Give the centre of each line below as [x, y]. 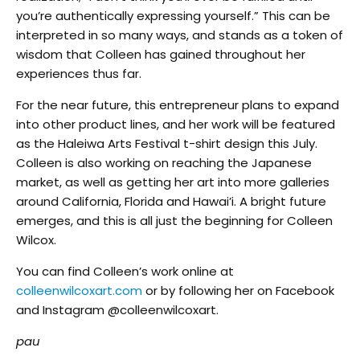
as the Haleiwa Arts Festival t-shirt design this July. [167, 143]
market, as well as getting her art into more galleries [173, 182]
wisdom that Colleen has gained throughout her [161, 54]
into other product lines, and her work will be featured [176, 124]
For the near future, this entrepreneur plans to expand [178, 104]
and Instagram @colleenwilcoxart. [117, 309]
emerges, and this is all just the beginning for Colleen [174, 220]
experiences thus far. [79, 73]
